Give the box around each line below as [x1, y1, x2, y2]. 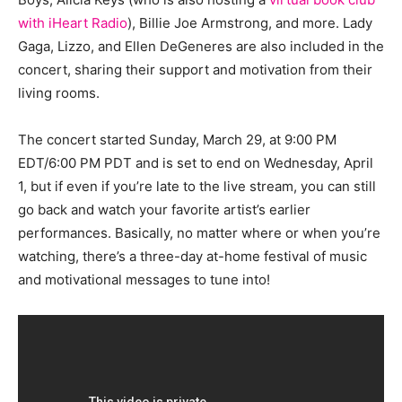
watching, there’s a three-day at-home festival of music [18, 248, 367, 266]
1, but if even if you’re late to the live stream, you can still [18, 178, 376, 196]
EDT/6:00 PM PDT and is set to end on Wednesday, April [18, 154, 373, 172]
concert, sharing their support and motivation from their [18, 61, 372, 79]
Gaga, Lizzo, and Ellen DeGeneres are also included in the [18, 38, 384, 56]
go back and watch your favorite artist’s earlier [18, 201, 310, 219]
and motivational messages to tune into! [18, 271, 270, 289]
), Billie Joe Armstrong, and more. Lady [127, 14, 372, 32]
